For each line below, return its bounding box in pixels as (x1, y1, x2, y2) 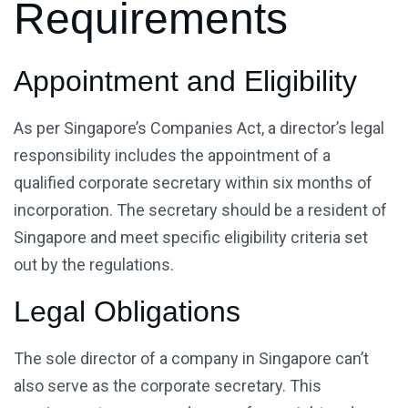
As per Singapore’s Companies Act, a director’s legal (14, 118, 384, 138)
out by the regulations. (14, 255, 174, 275)
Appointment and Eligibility (14, 65, 357, 98)
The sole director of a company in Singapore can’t (14, 349, 369, 369)
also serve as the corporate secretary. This (14, 376, 321, 396)
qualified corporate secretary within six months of (14, 173, 372, 193)
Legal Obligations (14, 295, 240, 329)
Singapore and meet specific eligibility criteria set (14, 228, 368, 248)
